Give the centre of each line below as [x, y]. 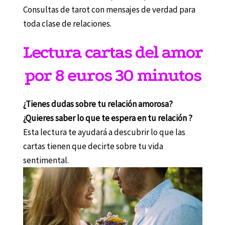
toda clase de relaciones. [67, 24]
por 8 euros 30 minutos [113, 76]
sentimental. [46, 160]
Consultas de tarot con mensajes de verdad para [109, 10]
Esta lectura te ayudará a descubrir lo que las [104, 132]
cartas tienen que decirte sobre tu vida [93, 146]
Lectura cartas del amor [113, 52]
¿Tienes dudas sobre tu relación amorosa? [98, 104]
